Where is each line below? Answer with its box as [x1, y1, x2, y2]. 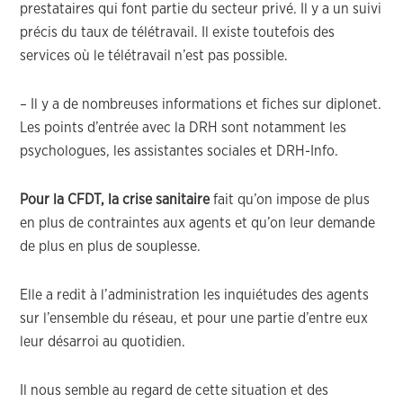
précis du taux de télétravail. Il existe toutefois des [20, 25, 336, 40]
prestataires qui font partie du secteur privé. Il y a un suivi [20, 2, 382, 16]
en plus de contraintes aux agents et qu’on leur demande [20, 216, 376, 230]
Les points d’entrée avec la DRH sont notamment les [20, 121, 347, 135]
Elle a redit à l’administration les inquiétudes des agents [20, 288, 370, 302]
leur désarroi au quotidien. [20, 335, 186, 349]
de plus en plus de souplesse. [20, 239, 201, 254]
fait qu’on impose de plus [210, 193, 371, 207]
